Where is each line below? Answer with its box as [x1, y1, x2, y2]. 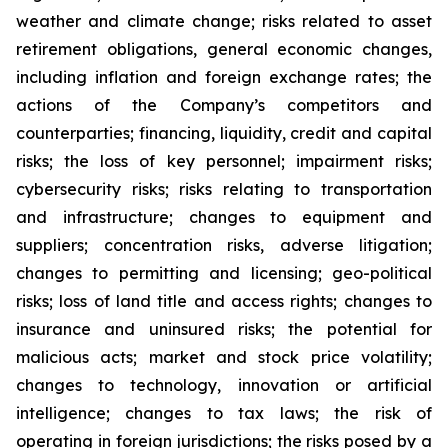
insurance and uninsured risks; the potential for [16, 319, 432, 339]
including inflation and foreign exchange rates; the [16, 67, 432, 87]
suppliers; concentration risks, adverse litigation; [16, 235, 432, 255]
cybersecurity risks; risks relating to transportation [16, 179, 432, 199]
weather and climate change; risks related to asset [16, 11, 432, 31]
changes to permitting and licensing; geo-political [16, 263, 432, 283]
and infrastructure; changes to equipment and [16, 207, 432, 227]
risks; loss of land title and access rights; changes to [16, 291, 432, 311]
